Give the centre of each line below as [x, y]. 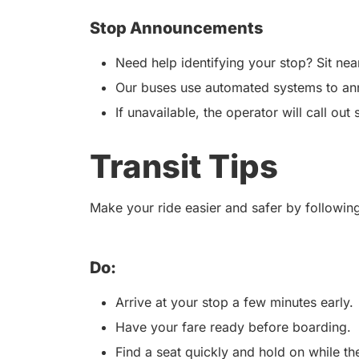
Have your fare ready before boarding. [235, 327]
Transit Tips [184, 167]
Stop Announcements [176, 28]
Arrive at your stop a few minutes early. [236, 303]
